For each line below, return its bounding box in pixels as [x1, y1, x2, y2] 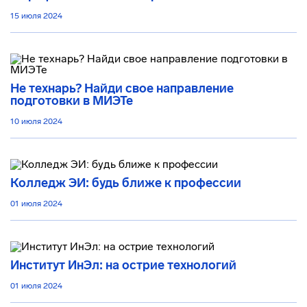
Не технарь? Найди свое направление [10, 81, 234, 96]
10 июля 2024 [10, 116, 62, 126]
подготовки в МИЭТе [10, 93, 133, 108]
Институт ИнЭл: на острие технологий [10, 258, 236, 273]
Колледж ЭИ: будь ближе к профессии [10, 175, 241, 191]
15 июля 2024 [10, 11, 62, 21]
